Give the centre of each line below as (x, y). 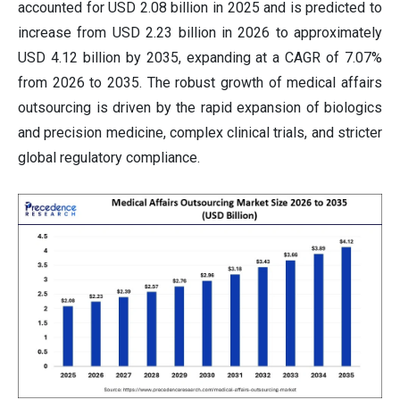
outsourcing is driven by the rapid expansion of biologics (200, 107)
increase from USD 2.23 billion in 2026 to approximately (200, 32)
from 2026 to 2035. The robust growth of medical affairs (200, 82)
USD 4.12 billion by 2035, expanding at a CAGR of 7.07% (200, 57)
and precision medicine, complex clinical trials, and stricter (200, 132)
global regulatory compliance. (109, 157)
